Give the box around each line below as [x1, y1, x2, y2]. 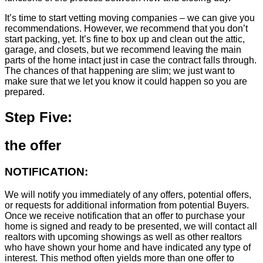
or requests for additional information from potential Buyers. [5, 200, 249, 210]
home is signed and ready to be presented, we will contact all [5, 221, 257, 231]
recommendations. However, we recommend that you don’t [5, 23, 248, 34]
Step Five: [5, 109, 72, 126]
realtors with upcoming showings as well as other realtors [5, 231, 242, 242]
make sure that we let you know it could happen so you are [5, 76, 247, 87]
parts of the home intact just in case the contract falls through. [5, 55, 257, 66]
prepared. [5, 87, 45, 97]
